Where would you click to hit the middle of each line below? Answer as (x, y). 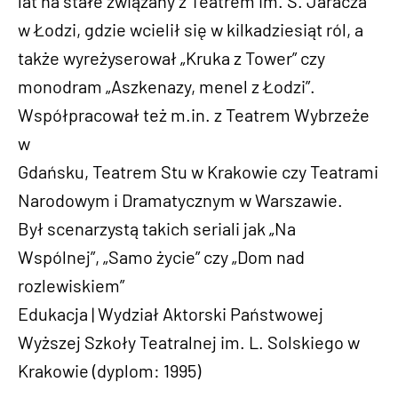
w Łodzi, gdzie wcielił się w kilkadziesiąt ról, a (191, 29)
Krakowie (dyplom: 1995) (109, 370)
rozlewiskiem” (71, 285)
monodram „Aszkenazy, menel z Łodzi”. (167, 86)
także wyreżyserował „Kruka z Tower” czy (171, 58)
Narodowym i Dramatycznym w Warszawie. (180, 200)
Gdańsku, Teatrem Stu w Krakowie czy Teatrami (198, 171)
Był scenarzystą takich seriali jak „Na (157, 228)
